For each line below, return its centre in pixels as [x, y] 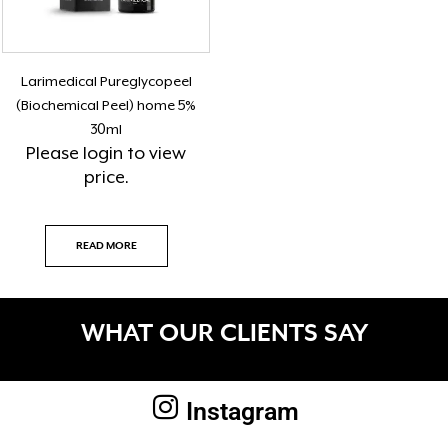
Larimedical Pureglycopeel [106, 81]
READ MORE [106, 245]
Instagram [242, 412]
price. [106, 177]
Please [55, 153]
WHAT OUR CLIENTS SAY [224, 334]
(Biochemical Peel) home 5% [106, 105]
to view [155, 153]
